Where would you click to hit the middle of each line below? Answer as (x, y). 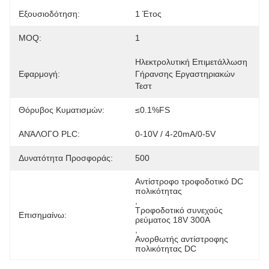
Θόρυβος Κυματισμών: (62, 110)
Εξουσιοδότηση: (49, 14)
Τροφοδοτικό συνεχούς (179, 210)
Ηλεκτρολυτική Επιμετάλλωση (191, 62)
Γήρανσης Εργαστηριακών (185, 74)
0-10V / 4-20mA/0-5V (175, 134)
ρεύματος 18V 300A (173, 220)
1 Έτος (148, 14)
